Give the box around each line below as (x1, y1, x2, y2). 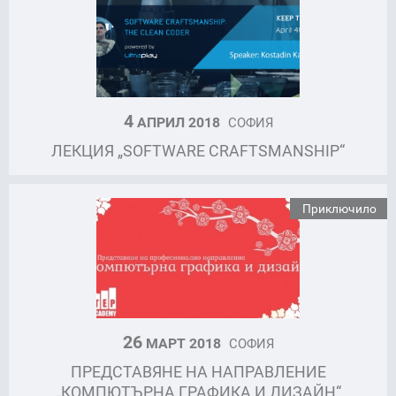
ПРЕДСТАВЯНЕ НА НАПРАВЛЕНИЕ (70, 360, 326, 382)
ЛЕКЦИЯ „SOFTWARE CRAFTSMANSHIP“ (51, 139, 345, 161)
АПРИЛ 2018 (133, 111, 224, 132)
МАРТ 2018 (141, 332, 225, 353)
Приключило (302, 199, 377, 217)
